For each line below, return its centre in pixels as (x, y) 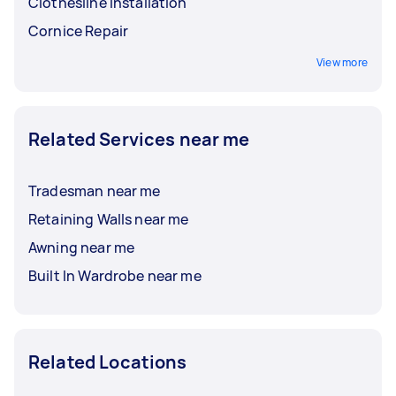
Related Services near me (139, 139)
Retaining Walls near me (109, 219)
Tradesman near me (95, 190)
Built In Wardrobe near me (115, 275)
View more (342, 62)
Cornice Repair (79, 30)
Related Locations (108, 362)
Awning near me (82, 247)
